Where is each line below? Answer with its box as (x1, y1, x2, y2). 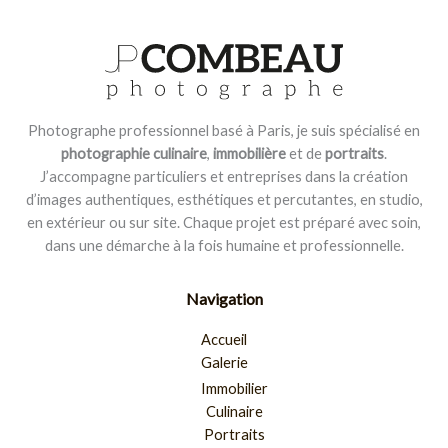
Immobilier (200, 380, 268, 398)
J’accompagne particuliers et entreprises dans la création (40, 167, 408, 185)
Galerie (200, 353, 248, 371)
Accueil (201, 330, 247, 348)
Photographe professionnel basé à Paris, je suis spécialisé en (28, 121, 420, 139)
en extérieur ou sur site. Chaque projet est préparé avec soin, (27, 213, 421, 231)
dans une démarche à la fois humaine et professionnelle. (44, 236, 404, 254)
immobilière (213, 144, 286, 162)
